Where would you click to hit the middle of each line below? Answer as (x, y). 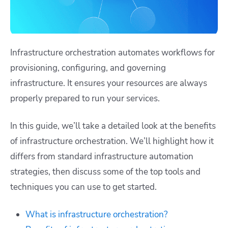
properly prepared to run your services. (85, 98)
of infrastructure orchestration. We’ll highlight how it (112, 141)
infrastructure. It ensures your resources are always (109, 83)
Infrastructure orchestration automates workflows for (112, 52)
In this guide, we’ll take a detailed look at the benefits (113, 126)
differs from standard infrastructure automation (102, 156)
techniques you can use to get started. (83, 187)
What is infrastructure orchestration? (97, 214)
